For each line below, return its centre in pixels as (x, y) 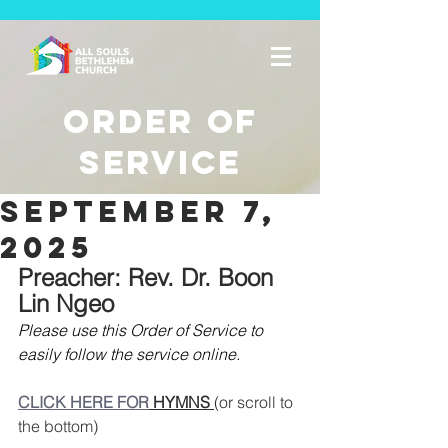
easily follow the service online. (131, 354)
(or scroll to (255, 402)
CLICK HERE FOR (83, 402)
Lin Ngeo (66, 303)
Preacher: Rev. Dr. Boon (149, 277)
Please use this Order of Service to (142, 330)
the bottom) (58, 426)
